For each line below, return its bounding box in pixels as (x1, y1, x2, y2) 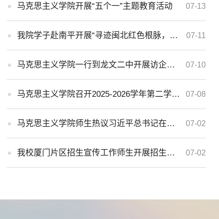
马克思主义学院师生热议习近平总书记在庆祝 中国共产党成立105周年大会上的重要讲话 (167, 118, 175, 128)
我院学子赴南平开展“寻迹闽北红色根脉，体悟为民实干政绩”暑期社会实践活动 (170, 30, 178, 40)
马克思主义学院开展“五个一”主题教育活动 (17, 1, 173, 11)
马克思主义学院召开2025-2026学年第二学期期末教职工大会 (172, 89, 180, 99)
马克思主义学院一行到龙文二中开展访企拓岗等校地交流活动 (167, 60, 175, 69)
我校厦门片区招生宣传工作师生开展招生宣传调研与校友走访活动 (167, 148, 175, 157)
